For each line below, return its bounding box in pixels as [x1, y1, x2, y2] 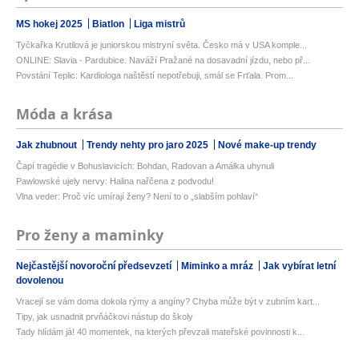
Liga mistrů [134, 18, 185, 30]
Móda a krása [16, 103, 113, 124]
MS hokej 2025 [16, 18, 85, 30]
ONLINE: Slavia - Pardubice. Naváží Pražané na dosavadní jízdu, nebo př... [16, 54, 310, 65]
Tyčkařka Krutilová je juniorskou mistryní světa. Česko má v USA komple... [16, 39, 307, 50]
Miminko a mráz [181, 260, 256, 272]
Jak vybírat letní [263, 260, 336, 272]
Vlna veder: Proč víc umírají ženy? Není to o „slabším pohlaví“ [16, 191, 258, 201]
